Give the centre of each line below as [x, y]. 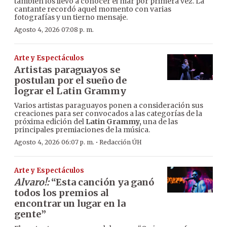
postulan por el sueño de [70, 81]
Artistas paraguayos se [67, 70]
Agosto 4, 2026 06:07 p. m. [54, 142]
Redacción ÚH [121, 142]
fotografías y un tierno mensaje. [71, 17]
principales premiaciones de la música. [82, 130]
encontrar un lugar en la [70, 204]
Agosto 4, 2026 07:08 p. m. [54, 30]
